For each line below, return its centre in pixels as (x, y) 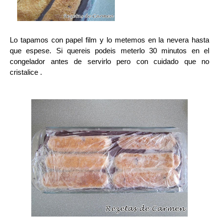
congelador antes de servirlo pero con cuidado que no (109, 61)
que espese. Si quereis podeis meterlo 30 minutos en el (109, 51)
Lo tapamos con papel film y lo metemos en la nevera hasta (109, 40)
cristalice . (27, 72)
